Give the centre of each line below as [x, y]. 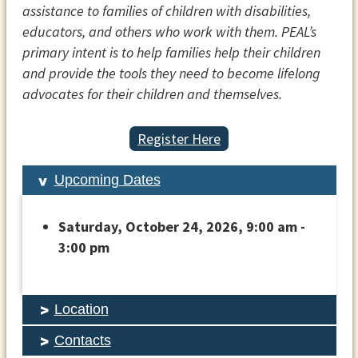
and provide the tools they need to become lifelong [171, 74]
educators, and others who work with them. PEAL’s [169, 32]
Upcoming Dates [107, 179]
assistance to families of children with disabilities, [166, 11]
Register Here [179, 138]
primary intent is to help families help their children [171, 53]
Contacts [82, 340]
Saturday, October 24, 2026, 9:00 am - [181, 226]
